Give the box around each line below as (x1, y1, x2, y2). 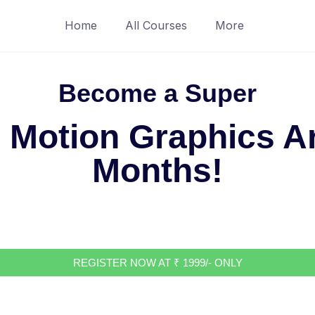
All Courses (124, 18, 187, 32)
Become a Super (58, 79, 257, 108)
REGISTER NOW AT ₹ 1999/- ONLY (72, 257, 243, 269)
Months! (92, 152, 223, 189)
